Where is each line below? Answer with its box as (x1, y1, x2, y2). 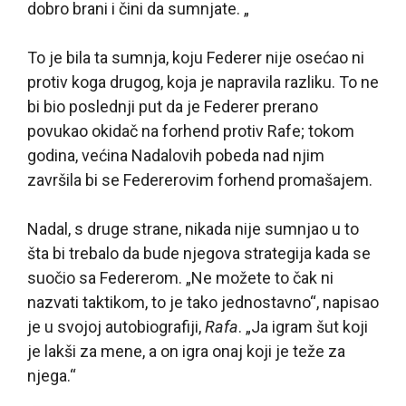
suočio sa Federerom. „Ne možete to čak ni (27, 267, 333, 287)
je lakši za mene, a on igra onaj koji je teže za (27, 341, 345, 361)
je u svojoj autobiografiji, (27, 316, 205, 336)
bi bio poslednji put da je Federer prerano (27, 96, 318, 116)
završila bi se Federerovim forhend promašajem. (27, 169, 372, 189)
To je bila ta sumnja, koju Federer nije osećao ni (27, 47, 364, 67)
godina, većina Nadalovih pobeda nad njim (27, 145, 324, 165)
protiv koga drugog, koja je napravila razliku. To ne (27, 72, 379, 92)
